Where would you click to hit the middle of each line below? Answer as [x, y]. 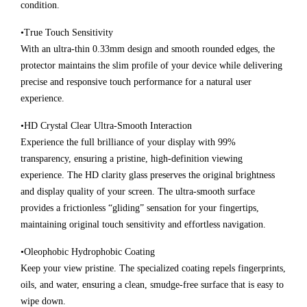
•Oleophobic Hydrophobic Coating [88, 252]
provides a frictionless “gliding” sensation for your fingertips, [140, 208]
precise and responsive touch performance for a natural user [136, 82]
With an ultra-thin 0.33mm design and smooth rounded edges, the [148, 49]
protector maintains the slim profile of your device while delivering [151, 66]
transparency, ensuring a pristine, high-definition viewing [132, 159]
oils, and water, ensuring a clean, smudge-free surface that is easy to [152, 285]
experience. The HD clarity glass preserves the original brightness [148, 175]
